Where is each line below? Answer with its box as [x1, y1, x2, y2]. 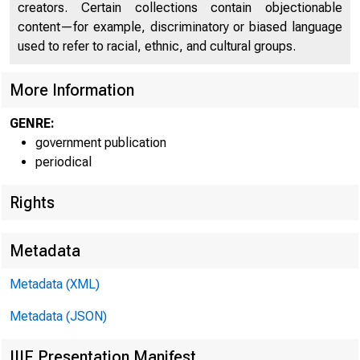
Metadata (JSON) [10, 309, 107, 324]
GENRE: [10, 116, 55, 131]
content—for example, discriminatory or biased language [18, 19, 342, 35]
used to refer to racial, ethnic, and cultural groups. [18, 39, 296, 54]
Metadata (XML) [10, 276, 100, 292]
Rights [10, 193, 55, 212]
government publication [35, 135, 166, 150]
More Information [10, 80, 134, 100]
